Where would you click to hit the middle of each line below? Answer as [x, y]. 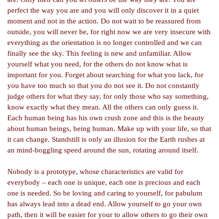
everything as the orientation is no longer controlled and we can [105, 43]
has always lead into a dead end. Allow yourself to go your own [105, 204]
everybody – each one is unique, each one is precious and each [104, 182]
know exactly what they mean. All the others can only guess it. [103, 107]
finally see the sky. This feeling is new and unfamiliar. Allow [99, 53]
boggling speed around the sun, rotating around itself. [117, 150]
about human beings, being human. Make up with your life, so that [109, 129]
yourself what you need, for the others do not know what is [98, 64]
